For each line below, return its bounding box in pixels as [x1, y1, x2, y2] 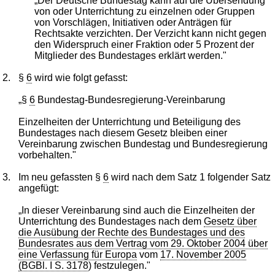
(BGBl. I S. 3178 [18, 260, 89, 271]
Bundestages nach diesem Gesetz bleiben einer [18, 127, 228, 138]
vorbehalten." [18, 149, 77, 160]
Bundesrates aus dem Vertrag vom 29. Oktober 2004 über [18, 238, 268, 249]
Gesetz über [204, 215, 257, 227]
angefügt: [18, 182, 60, 193]
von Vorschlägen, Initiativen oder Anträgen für [34, 17, 231, 28]
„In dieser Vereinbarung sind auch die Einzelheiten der [18, 204, 255, 215]
